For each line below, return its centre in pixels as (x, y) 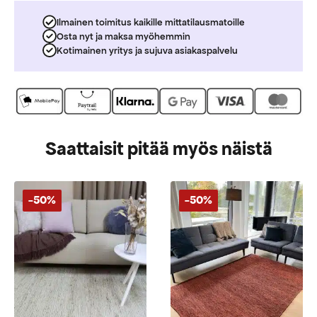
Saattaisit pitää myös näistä (158, 149)
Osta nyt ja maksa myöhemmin (123, 36)
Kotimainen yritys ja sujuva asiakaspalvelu (147, 50)
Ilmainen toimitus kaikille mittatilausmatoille (151, 22)
